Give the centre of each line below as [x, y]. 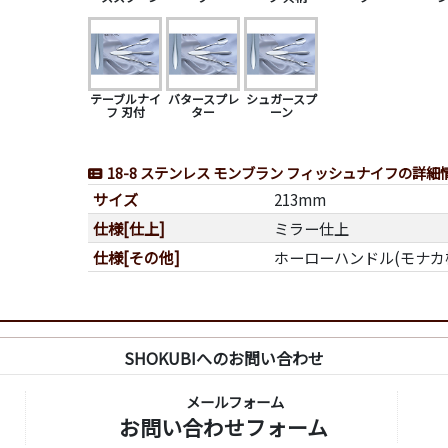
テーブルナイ [125, 99]
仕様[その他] [136, 256]
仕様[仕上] [129, 227]
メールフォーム [234, 401]
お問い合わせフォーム [223, 426]
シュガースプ [281, 99]
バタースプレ [203, 99]
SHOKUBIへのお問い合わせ [224, 357]
